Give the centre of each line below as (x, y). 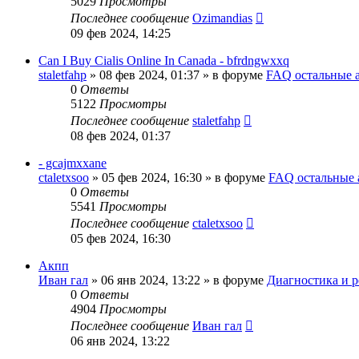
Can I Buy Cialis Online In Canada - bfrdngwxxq (164, 60)
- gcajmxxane (73, 163)
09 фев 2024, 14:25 (121, 33)
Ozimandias (222, 18)
